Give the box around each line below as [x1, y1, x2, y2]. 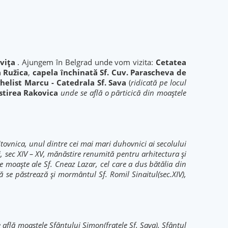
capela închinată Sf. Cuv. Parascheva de [33, 67, 187, 77]
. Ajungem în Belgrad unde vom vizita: [15, 57, 156, 67]
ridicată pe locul [131, 77, 187, 88]
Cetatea [156, 57, 187, 67]
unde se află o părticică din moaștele [61, 88, 187, 98]
